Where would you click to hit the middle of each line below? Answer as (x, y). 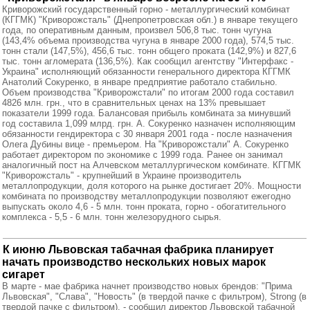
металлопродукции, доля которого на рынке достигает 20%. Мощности (152, 186)
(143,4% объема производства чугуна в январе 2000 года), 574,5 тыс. (148, 40)
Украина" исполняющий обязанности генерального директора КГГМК (146, 72)
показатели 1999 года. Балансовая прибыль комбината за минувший (146, 113)
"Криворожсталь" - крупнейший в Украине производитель (122, 175)
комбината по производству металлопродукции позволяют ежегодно (146, 196)
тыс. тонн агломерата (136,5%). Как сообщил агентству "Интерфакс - (148, 61)
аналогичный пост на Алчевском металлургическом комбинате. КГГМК (152, 165)
